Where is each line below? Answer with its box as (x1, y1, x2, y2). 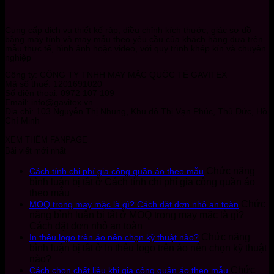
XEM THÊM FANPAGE (5, 135, 87, 144)
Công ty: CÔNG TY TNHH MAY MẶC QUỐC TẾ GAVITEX (5, 70, 227, 80)
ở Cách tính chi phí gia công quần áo (93, 176, 255, 187)
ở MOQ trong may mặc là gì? (117, 209, 244, 220)
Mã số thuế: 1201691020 (5, 80, 102, 89)
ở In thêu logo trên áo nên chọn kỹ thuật (93, 242, 267, 253)
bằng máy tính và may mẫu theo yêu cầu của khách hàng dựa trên (5, 34, 263, 44)
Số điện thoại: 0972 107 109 (5, 89, 114, 98)
